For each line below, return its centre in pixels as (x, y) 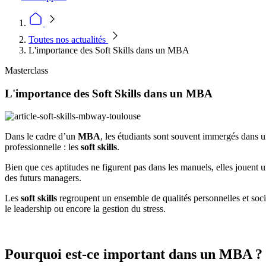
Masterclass (26, 70)
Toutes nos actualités (68, 39)
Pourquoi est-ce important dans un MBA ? (134, 254)
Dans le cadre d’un (41, 137)
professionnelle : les (43, 147)
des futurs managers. (44, 178)
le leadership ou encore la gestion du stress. (85, 209)
